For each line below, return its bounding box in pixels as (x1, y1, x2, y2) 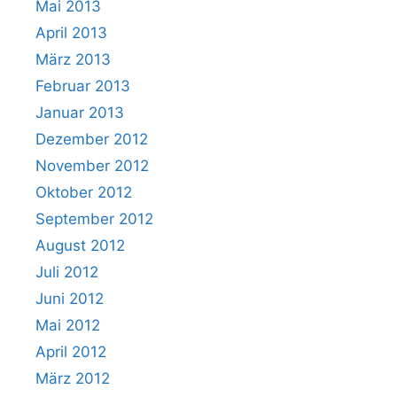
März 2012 (35, 369, 110, 387)
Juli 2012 (35, 262, 98, 281)
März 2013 (35, 50, 111, 68)
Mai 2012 (35, 315, 100, 334)
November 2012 (35, 156, 149, 175)
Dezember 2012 (35, 129, 148, 148)
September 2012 (35, 209, 153, 228)
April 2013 (35, 23, 107, 42)
